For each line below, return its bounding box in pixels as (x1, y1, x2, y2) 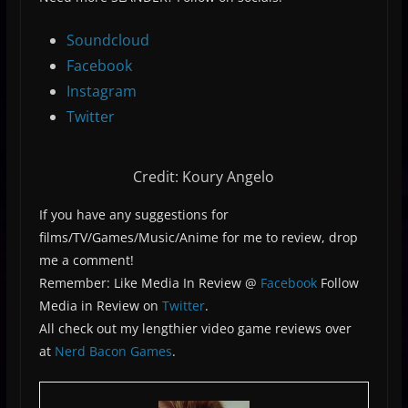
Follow (316, 273, 359, 291)
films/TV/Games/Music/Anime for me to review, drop (38, 228, 358, 246)
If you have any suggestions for (38, 205, 229, 223)
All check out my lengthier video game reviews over (38, 319, 352, 337)
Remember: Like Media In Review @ (38, 273, 260, 291)
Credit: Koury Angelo (133, 166, 275, 187)
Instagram (66, 80, 137, 101)
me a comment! (38, 250, 134, 269)
